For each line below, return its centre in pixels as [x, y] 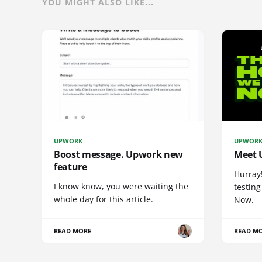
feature [70, 167]
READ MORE [73, 231]
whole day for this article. [104, 199]
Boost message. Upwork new [118, 155]
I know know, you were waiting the [121, 187]
